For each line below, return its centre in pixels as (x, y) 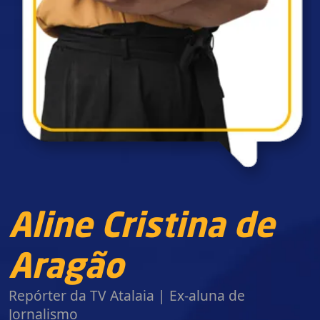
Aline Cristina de (141, 228)
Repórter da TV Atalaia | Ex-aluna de (127, 296)
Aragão (66, 269)
